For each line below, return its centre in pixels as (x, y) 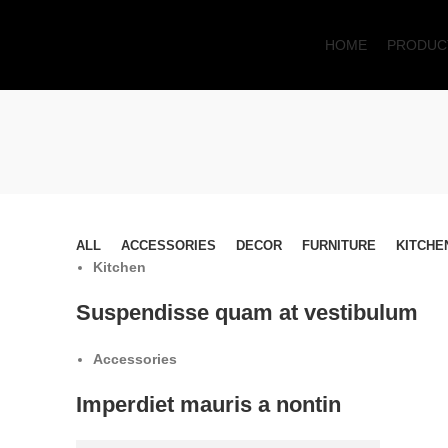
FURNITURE (339, 246)
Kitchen (119, 267)
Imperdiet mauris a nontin (208, 405)
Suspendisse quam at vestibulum (247, 313)
